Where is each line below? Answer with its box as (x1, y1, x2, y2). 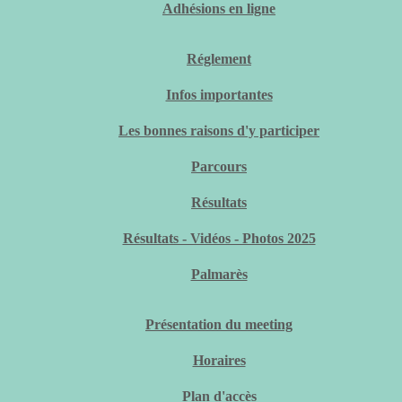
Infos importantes (165, 87, 273, 102)
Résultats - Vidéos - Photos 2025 (122, 231, 316, 246)
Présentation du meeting (145, 317, 293, 332)
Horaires (192, 353, 246, 368)
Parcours (191, 159, 247, 174)
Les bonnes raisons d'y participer (118, 123, 319, 138)
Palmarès (190, 267, 248, 282)
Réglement (187, 51, 251, 66)
